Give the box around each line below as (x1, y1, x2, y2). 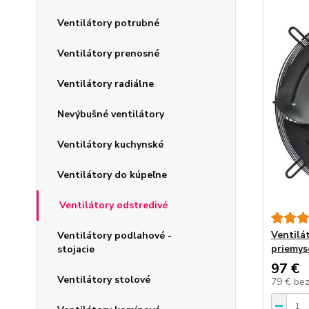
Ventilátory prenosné (57, 47, 159, 61)
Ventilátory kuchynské (57, 138, 163, 152)
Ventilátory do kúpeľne (57, 168, 167, 182)
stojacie (57, 243, 94, 257)
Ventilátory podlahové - (57, 229, 172, 243)
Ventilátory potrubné (57, 17, 159, 30)
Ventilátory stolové (57, 273, 150, 287)
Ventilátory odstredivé (59, 199, 168, 212)
